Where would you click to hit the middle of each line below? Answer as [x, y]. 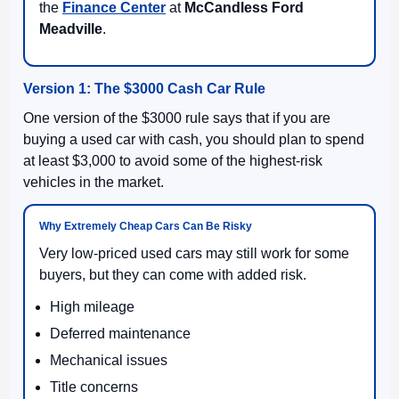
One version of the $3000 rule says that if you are [177, 118]
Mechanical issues [109, 360]
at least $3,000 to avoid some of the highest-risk [173, 160]
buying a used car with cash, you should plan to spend [194, 139]
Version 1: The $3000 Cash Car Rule [144, 88]
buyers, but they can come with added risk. [173, 274]
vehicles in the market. [94, 182]
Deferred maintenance [120, 333]
